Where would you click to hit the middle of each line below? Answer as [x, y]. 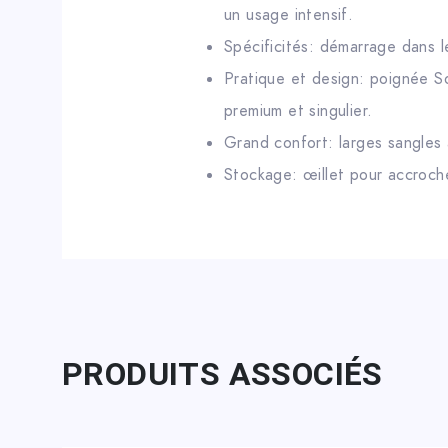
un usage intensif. [289, 15]
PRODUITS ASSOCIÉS [222, 373]
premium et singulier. [298, 111]
